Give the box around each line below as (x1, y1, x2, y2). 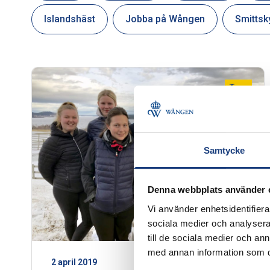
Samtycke (203, 145, 245, 155)
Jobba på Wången (125, 13, 205, 25)
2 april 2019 (51, 257, 97, 268)
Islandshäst (44, 13, 95, 25)
